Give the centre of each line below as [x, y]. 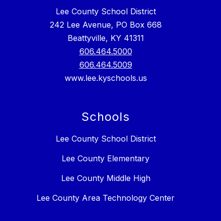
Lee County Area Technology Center [106, 198]
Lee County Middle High [106, 178]
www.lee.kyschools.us [106, 78]
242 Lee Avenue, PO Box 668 [106, 25]
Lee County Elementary [106, 159]
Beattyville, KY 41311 [106, 38]
